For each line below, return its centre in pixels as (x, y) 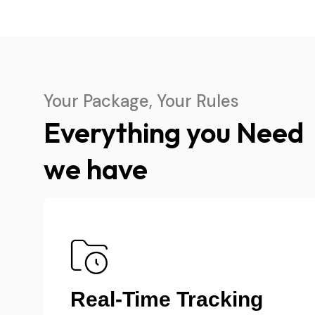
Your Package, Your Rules (141, 101)
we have (96, 169)
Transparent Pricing (169, 299)
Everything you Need (174, 132)
